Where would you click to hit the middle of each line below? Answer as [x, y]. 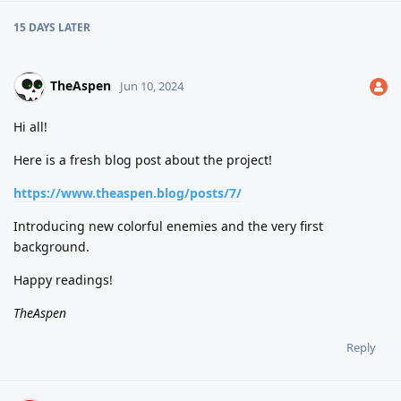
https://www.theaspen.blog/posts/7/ [128, 192]
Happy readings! [63, 279]
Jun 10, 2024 [152, 85]
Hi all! [30, 126]
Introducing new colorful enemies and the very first [168, 226]
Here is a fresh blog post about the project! [143, 159]
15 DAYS [34, 27]
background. [51, 246]
